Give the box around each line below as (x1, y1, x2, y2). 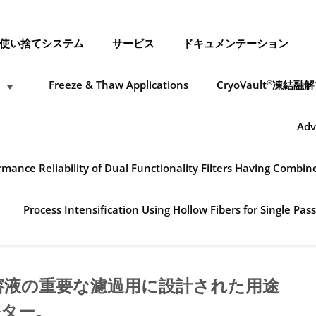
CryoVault (217, 78, 267, 92)
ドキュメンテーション (182, 36, 288, 50)
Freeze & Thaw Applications (49, 78, 188, 92)
